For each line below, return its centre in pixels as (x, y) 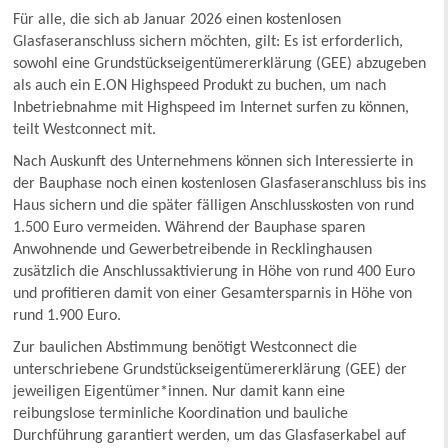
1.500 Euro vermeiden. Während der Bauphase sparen (189, 227)
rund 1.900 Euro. (67, 315)
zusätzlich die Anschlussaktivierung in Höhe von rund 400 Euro (214, 271)
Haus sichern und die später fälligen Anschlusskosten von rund (214, 205)
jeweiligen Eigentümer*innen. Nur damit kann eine (179, 391)
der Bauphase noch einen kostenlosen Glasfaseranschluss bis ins (220, 183)
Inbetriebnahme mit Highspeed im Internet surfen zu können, (211, 107)
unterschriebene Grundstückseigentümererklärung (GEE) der (210, 369)
